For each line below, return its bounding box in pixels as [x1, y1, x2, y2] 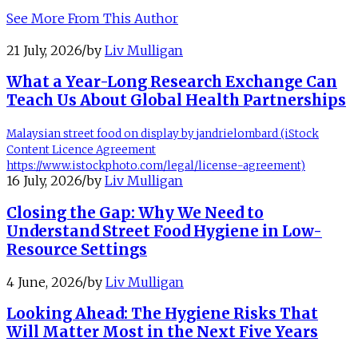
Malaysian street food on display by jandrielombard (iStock [6, 127, 319, 141]
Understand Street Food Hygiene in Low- [6, 221, 322, 241]
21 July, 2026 [6, 42, 82, 58]
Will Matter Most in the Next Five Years [6, 323, 318, 342]
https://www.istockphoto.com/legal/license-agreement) [6, 159, 305, 173]
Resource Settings [6, 240, 147, 259]
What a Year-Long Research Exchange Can [6, 73, 337, 92]
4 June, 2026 [6, 273, 82, 290]
